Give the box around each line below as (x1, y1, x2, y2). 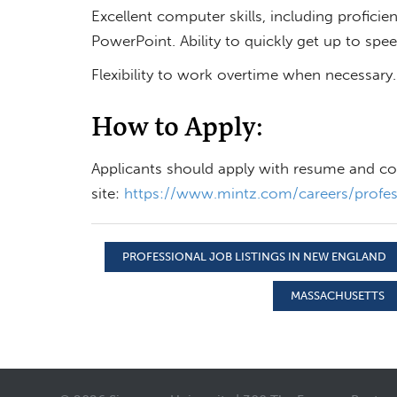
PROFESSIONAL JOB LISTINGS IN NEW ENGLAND (121, 249, 386, 263)
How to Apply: (90, 108, 263, 143)
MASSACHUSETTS (291, 288, 385, 302)
